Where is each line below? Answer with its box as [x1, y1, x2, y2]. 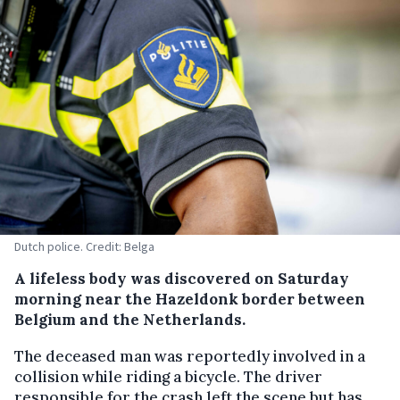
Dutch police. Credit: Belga [14, 237, 154, 254]
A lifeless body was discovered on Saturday [14, 268, 349, 288]
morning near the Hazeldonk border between [14, 288, 365, 309]
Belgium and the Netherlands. [14, 309, 246, 329]
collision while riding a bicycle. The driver [14, 366, 322, 387]
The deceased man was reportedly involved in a [14, 346, 365, 366]
